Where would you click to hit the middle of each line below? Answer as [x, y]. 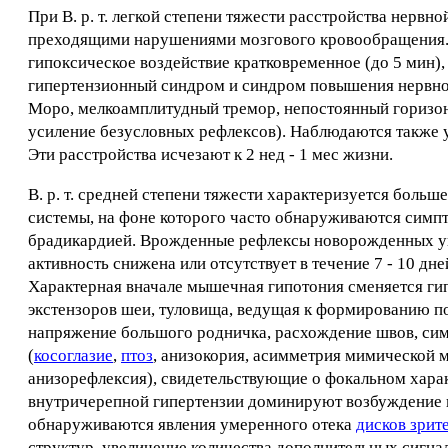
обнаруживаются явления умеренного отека [192, 424]
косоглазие [73, 355]
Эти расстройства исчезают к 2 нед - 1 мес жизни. [210, 154]
